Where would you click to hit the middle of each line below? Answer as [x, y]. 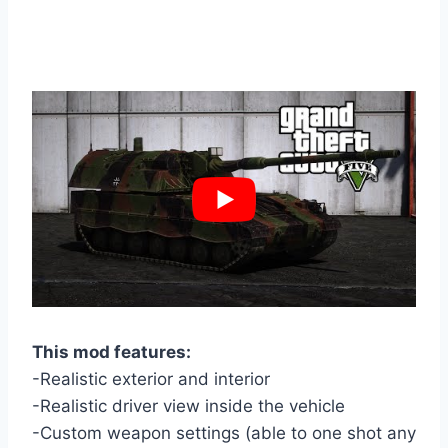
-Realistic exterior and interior [151, 379]
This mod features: [111, 352]
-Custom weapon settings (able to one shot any [224, 433]
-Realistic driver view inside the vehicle [188, 406]
